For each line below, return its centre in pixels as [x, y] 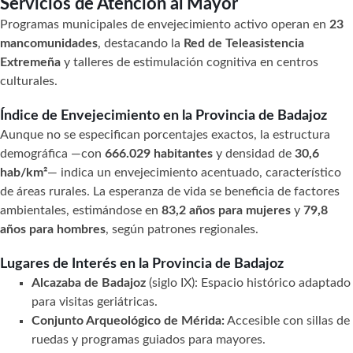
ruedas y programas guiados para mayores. [149, 339]
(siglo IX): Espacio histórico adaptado [248, 282]
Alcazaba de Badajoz [89, 282]
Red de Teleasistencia [244, 43]
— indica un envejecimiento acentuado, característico [194, 172]
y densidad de [254, 153]
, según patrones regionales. [182, 229]
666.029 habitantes [159, 153]
